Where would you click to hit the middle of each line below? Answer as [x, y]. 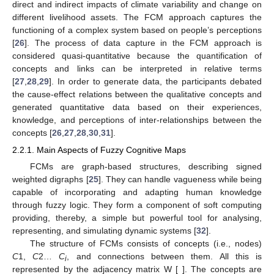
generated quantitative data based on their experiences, [137, 107]
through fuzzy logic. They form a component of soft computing [137, 205]
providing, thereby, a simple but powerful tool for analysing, [137, 217]
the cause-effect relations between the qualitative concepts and [137, 94]
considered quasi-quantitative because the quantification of [137, 55]
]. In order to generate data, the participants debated [155, 81]
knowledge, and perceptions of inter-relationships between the [137, 120]
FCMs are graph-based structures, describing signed [146, 166]
